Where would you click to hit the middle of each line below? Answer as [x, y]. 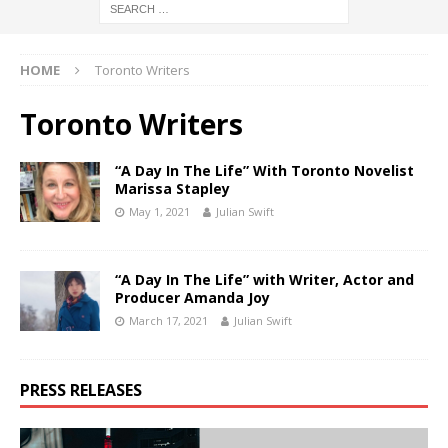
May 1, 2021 [159, 212]
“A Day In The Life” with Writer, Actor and [264, 280]
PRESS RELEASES [81, 390]
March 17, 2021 [168, 321]
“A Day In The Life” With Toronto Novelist [264, 171]
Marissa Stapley [172, 189]
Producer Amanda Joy [192, 298]
